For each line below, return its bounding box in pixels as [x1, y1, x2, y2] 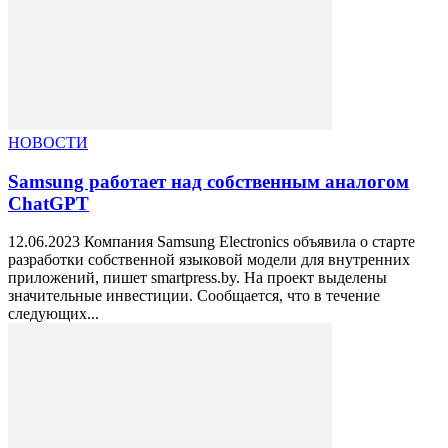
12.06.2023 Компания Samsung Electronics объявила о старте [8, 233, 415, 251]
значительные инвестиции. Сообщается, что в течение [8, 287, 380, 305]
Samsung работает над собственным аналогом [8, 170, 409, 192]
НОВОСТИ [8, 133, 88, 151]
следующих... [8, 305, 99, 323]
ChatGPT [8, 192, 89, 214]
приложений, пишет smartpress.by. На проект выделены [8, 269, 387, 287]
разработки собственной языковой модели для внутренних [8, 251, 410, 269]
